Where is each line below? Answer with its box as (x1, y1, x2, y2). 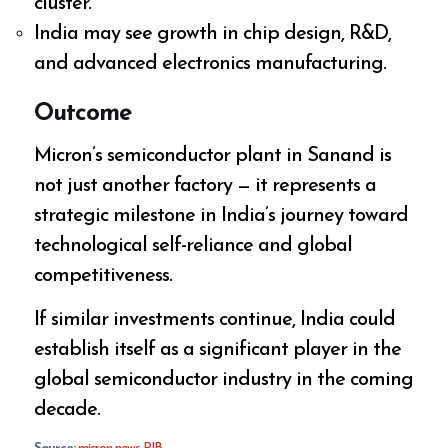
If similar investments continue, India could (34, 310, 396, 331)
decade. (34, 400, 101, 421)
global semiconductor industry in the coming (34, 370, 414, 391)
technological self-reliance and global (34, 236, 353, 257)
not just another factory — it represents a (34, 176, 377, 197)
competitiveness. (34, 266, 173, 287)
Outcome (34, 101, 132, 126)
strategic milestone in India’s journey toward (34, 206, 409, 227)
